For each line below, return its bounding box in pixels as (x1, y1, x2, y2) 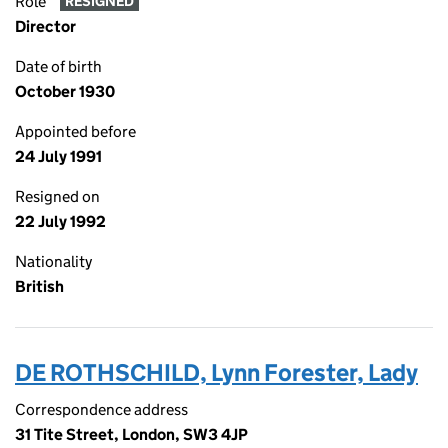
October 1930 (15, 82, 115, 101)
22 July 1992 (15, 212, 106, 231)
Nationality (15, 252, 92, 271)
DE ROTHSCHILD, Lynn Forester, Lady (15, 358, 418, 387)
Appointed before (15, 122, 136, 141)
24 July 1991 (15, 147, 102, 166)
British (15, 277, 64, 296)
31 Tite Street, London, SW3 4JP (15, 425, 248, 444)
